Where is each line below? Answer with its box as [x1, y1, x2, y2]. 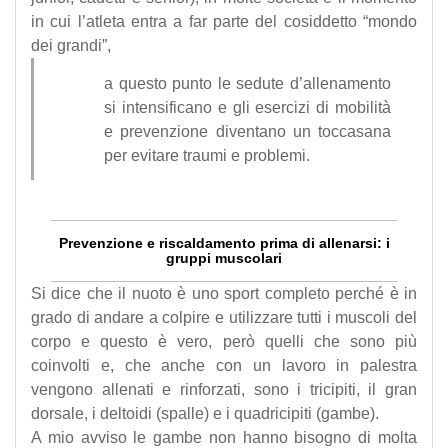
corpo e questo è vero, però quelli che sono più [31, 332, 417, 350]
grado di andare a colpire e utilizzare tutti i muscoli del [31, 308, 417, 326]
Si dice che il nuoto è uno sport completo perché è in [31, 284, 417, 302]
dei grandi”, [31, 36, 111, 54]
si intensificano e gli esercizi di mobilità [104, 97, 391, 116]
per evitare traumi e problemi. [104, 145, 310, 164]
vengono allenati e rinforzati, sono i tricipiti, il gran [31, 380, 417, 398]
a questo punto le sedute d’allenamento [104, 73, 391, 92]
